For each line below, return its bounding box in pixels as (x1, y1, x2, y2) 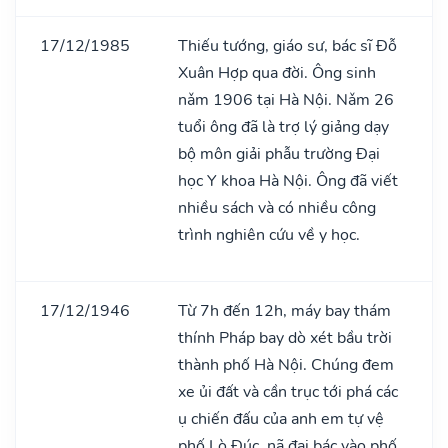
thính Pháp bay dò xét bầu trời (178, 326, 392, 349)
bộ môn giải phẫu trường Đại (178, 142, 380, 165)
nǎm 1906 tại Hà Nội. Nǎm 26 (178, 88, 394, 111)
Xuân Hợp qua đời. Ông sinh (178, 61, 376, 84)
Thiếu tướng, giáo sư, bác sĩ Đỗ (178, 34, 397, 57)
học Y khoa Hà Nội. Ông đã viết (178, 169, 398, 192)
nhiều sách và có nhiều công (178, 196, 376, 219)
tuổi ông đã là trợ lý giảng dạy (178, 115, 389, 138)
